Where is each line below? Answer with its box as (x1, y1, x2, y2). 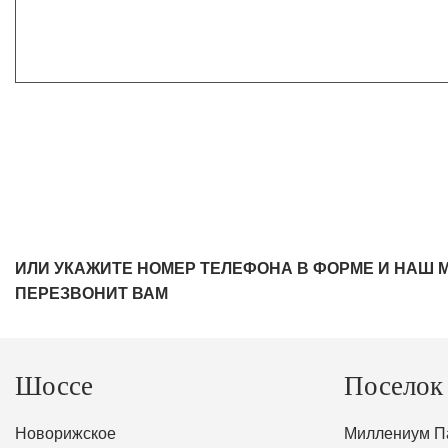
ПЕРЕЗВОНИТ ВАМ (15, 284, 168, 303)
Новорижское (15, 423, 116, 442)
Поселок (343, 371, 443, 402)
